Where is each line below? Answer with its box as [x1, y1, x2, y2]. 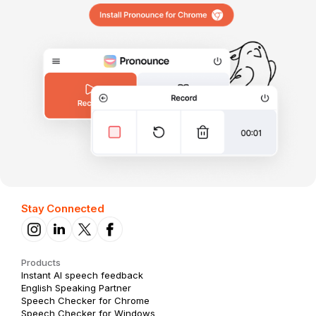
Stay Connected [21, 201, 104, 215]
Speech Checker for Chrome [21, 294, 150, 306]
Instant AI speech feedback [21, 269, 143, 281]
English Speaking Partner [21, 281, 131, 293]
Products [21, 256, 61, 268]
